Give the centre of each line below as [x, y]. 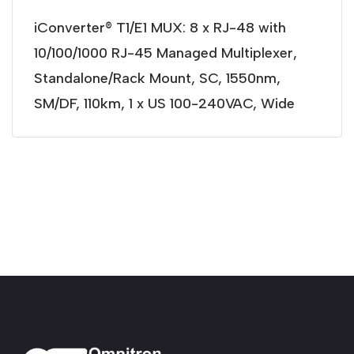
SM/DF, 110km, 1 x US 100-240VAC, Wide [164, 103]
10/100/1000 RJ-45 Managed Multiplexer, [165, 53]
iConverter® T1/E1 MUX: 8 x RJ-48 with [160, 27]
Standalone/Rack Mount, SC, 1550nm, [157, 78]
